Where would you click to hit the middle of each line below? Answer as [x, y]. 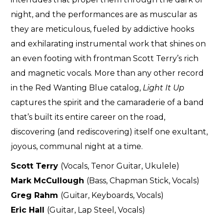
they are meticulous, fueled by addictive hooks [103, 29]
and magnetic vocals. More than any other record [108, 73]
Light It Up [164, 88]
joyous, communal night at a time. [77, 147]
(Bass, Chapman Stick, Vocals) [143, 181]
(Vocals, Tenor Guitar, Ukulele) [120, 166]
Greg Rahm [36, 196]
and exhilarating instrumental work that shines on [109, 44]
